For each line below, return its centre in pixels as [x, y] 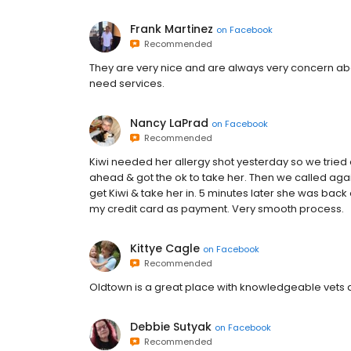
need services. [127, 83]
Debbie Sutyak [171, 327]
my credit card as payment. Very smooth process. [217, 209]
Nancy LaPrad [169, 123]
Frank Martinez [172, 29]
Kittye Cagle [165, 248]
